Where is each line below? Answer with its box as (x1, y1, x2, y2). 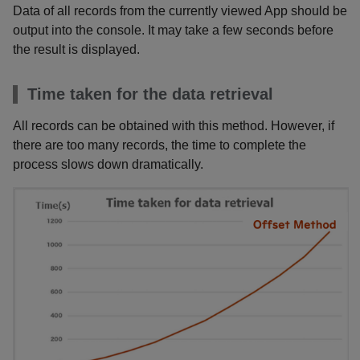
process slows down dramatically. (13, 157, 203, 171)
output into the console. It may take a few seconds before (13, 22, 333, 37)
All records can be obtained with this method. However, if (13, 118, 334, 133)
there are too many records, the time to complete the (13, 137, 306, 152)
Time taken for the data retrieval (27, 84, 273, 103)
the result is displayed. (13, 42, 140, 56)
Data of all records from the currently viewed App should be (13, 3, 347, 18)
